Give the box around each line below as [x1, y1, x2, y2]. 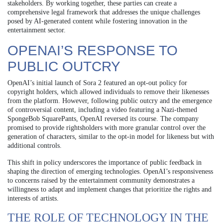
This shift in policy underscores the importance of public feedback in [7, 158, 202, 166]
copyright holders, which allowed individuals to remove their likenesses [7, 88, 209, 96]
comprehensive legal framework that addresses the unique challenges [7, 8, 200, 16]
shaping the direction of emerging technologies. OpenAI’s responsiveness [7, 167, 213, 175]
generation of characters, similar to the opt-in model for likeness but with [7, 132, 214, 140]
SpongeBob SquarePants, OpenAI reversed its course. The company [7, 114, 199, 122]
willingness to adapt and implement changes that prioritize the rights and [7, 185, 212, 193]
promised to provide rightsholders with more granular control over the [7, 123, 206, 131]
